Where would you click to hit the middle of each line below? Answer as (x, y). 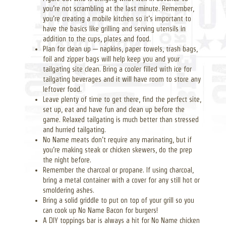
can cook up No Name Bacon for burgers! (100, 210)
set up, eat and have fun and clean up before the (114, 109)
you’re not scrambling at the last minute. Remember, (119, 8)
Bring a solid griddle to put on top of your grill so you (119, 200)
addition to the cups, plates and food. (97, 39)
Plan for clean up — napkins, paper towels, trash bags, (120, 49)
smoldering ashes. (69, 190)
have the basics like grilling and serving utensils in (114, 29)
